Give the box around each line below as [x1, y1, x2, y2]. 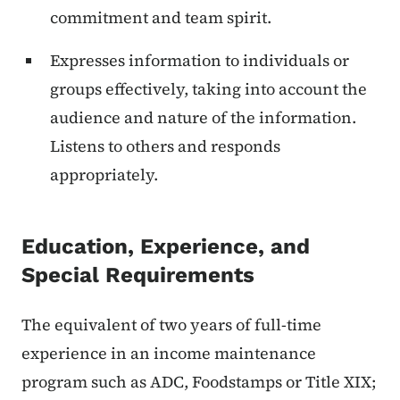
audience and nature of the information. [50, 106, 356, 129]
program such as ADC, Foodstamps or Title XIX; [21, 371, 376, 394]
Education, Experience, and [21, 234, 310, 260]
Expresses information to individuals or [50, 49, 349, 72]
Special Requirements [21, 262, 254, 288]
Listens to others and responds [50, 135, 280, 158]
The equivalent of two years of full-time [21, 313, 321, 337]
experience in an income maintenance [21, 342, 316, 365]
